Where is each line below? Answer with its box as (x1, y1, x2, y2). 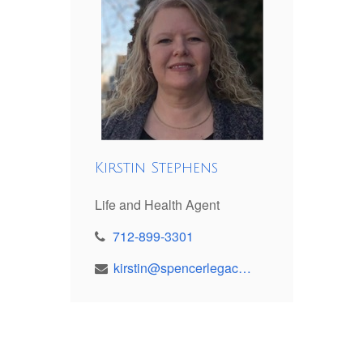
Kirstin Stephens (95, 160, 218, 177)
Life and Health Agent (95, 195, 220, 215)
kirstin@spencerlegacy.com (238, 258, 251, 278)
